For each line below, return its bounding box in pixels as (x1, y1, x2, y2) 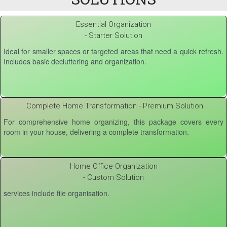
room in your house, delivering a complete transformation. (4, 127, 189, 137)
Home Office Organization (69, 162, 158, 171)
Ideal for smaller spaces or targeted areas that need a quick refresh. (4, 46, 223, 57)
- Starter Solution (85, 31, 142, 41)
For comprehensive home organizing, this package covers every (4, 117, 223, 127)
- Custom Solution (83, 173, 144, 182)
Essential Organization (76, 20, 151, 29)
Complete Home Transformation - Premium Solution (26, 101, 203, 111)
